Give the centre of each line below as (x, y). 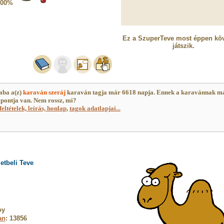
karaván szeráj (44, 92)
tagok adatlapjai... (95, 108)
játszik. (183, 46)
